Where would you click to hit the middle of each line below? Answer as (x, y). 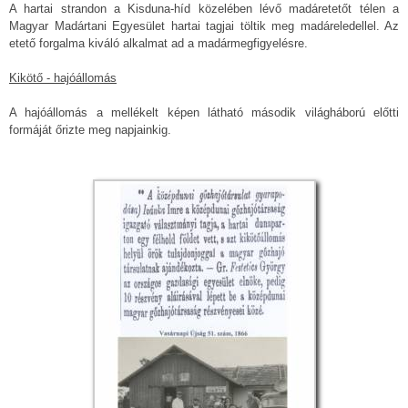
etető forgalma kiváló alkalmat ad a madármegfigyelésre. (158, 44)
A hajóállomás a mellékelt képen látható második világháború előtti (204, 113)
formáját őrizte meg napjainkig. (90, 130)
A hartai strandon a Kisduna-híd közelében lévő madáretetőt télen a (204, 9)
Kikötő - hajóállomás (63, 78)
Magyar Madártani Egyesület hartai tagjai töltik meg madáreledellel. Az (204, 26)
